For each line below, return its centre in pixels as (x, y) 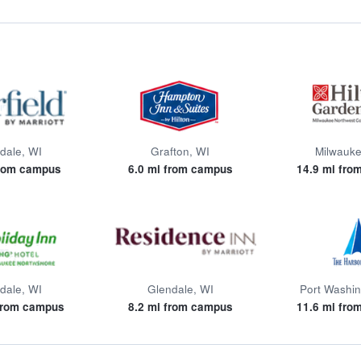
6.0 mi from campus (180, 169)
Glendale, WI (180, 289)
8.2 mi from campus (180, 307)
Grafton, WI (180, 151)
